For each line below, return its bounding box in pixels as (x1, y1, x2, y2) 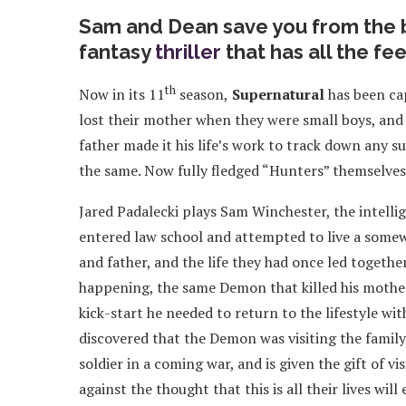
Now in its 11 (79, 84, 165, 105)
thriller (155, 40, 221, 63)
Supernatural (228, 84, 324, 105)
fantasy (79, 40, 155, 63)
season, (176, 84, 228, 105)
